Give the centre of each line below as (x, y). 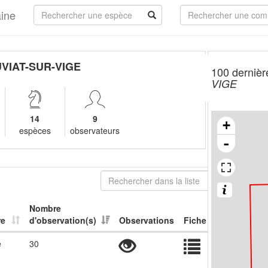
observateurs (95, 130)
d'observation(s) (63, 220)
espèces (35, 130)
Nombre (45, 208)
